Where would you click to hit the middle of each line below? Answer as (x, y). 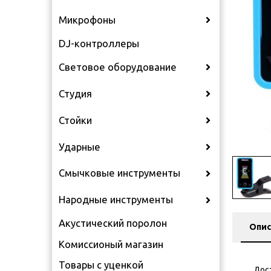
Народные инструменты (116, 200)
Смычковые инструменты (120, 173)
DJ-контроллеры (99, 43)
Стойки (76, 120)
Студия (76, 93)
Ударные (80, 147)
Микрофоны (87, 20)
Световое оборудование (118, 67)
